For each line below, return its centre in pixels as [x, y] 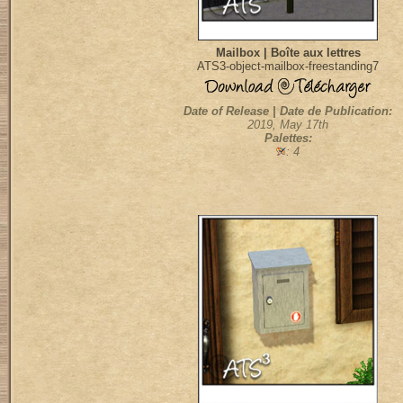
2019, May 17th [288, 125]
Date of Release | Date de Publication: [288, 111]
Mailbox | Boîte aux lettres [288, 53]
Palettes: [288, 138]
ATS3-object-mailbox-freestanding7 [288, 66]
